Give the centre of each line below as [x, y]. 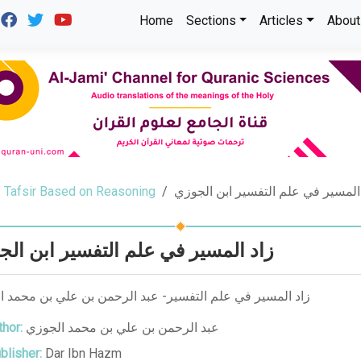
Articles [282, 21]
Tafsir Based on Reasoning [80, 191]
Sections [211, 21]
